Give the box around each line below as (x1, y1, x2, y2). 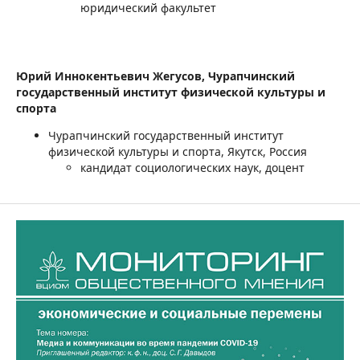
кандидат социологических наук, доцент (80, 159, 305, 175)
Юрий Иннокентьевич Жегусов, (16, 67, 208, 84)
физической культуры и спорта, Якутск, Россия (48, 143, 307, 159)
